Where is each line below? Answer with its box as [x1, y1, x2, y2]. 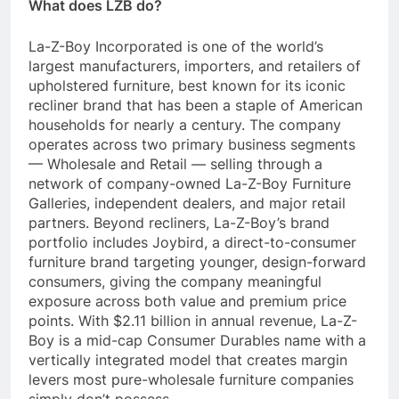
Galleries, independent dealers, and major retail [28, 194, 346, 213]
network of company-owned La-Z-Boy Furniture [28, 175, 351, 193]
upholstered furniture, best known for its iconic [28, 77, 346, 95]
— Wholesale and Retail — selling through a [28, 155, 322, 174]
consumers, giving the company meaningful [28, 273, 322, 291]
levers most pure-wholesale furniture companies [28, 370, 354, 389]
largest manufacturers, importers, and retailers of [28, 57, 361, 76]
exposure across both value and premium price [28, 292, 346, 311]
